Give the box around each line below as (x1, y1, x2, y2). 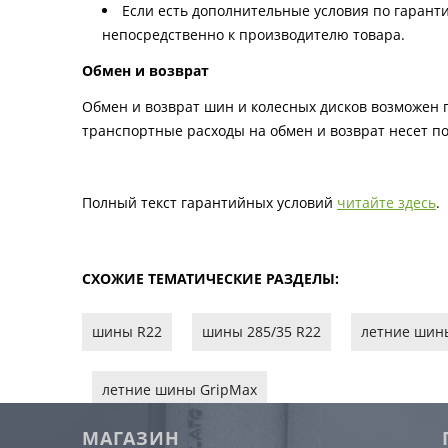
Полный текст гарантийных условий (82, 193, 337, 213)
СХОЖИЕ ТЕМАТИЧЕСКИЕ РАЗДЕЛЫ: (82, 269, 339, 289)
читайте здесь (337, 193, 436, 213)
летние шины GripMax (102, 380, 257, 400)
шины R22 (92, 322, 162, 342)
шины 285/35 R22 (202, 322, 321, 342)
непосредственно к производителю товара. (102, 25, 405, 45)
